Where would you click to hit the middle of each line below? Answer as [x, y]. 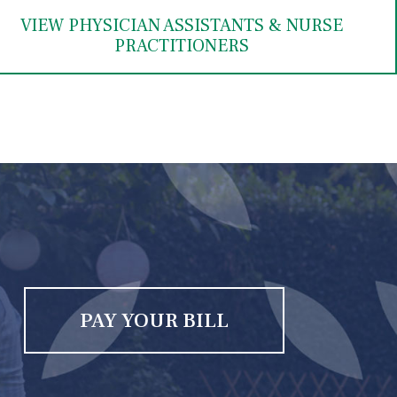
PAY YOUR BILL [154, 320]
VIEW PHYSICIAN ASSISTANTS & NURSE [182, 26]
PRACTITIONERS [182, 47]
